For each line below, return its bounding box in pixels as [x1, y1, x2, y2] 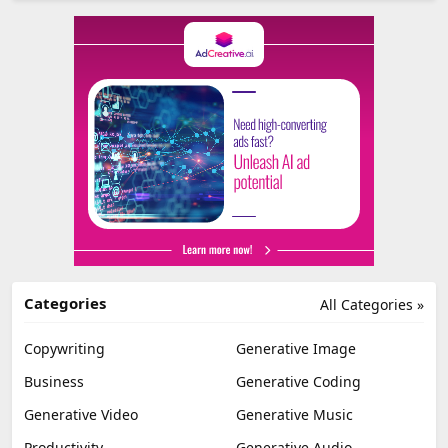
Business [24, 371, 84, 391]
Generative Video [24, 404, 138, 424]
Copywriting [24, 338, 105, 358]
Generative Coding [236, 371, 361, 391]
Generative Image [236, 338, 356, 358]
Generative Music [236, 404, 353, 424]
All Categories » [320, 294, 424, 314]
